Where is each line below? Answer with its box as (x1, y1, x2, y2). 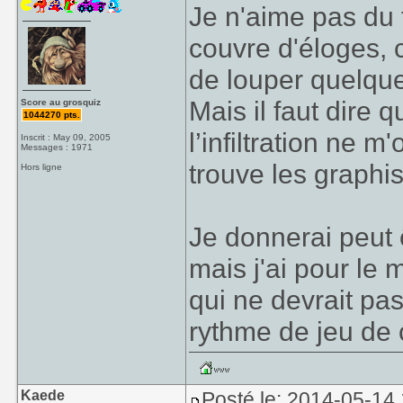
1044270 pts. (23, 110, 81, 120)
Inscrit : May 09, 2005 (21, 132, 112, 142)
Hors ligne (21, 162, 63, 172)
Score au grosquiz (21, 97, 102, 107)
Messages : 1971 (21, 142, 94, 152)
